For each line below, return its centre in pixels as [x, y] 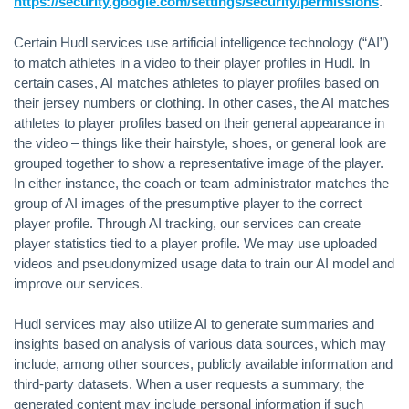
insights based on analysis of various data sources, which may [200, 344]
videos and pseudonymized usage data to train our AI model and [204, 263]
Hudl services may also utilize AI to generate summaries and [194, 324]
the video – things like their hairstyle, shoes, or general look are [200, 142]
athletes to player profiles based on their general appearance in [199, 122]
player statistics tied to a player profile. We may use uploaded [195, 243]
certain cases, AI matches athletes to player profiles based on [196, 82]
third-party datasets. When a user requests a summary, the [189, 384]
